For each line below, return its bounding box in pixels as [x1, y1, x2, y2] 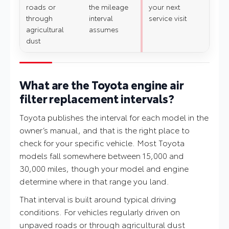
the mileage [89, 2, 128, 12]
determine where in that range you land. [19, 175, 169, 187]
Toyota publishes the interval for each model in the [19, 111, 209, 123]
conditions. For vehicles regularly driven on [19, 205, 180, 218]
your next [149, 2, 180, 12]
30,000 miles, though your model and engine [19, 162, 189, 174]
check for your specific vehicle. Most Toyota [19, 136, 185, 149]
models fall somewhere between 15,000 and [19, 149, 184, 162]
